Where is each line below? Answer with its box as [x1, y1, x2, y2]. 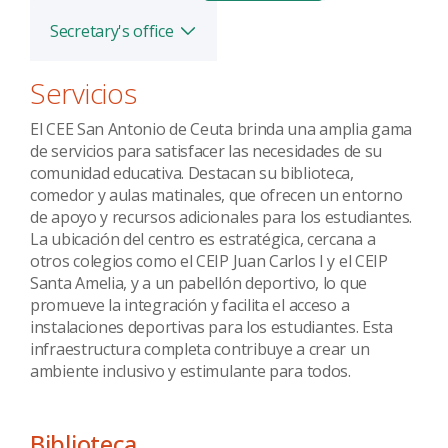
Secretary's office [50, 19, 174, 42]
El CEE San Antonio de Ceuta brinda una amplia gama [30, 118, 413, 140]
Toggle [185, 24, 240, 46]
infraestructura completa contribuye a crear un [30, 338, 370, 360]
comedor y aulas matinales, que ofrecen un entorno [30, 184, 403, 206]
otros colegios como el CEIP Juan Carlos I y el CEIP [30, 250, 388, 272]
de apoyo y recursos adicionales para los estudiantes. [30, 206, 413, 228]
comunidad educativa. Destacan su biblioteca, [30, 162, 354, 184]
